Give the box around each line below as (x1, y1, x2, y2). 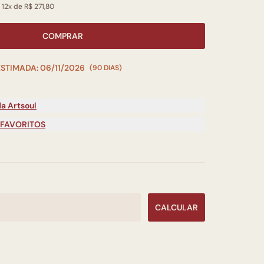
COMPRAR (42, 31, 83, 41)
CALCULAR (155, 202, 198, 213)
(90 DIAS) (90, 63, 122, 72)
